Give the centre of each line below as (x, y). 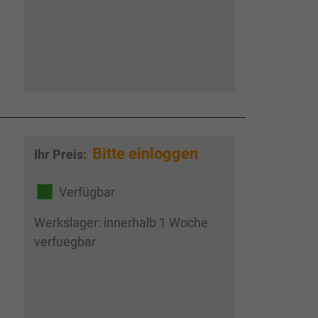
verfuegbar (65, 242)
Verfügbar (87, 192)
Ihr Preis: (61, 154)
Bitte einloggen (145, 154)
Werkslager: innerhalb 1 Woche (121, 223)
